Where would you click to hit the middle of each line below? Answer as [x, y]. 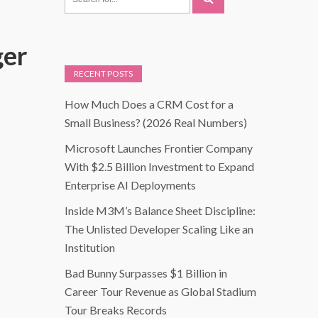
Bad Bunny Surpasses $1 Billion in [146, 273]
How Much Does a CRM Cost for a [149, 104]
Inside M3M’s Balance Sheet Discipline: [160, 211]
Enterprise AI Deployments [130, 185]
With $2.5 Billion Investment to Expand [159, 167]
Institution [90, 248]
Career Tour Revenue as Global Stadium [160, 292]
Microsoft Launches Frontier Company [159, 148]
